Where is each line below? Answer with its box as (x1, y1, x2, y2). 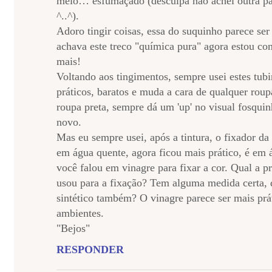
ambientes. (56, 207, 104, 219)
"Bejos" (56, 222, 90, 234)
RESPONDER (56, 243, 124, 256)
